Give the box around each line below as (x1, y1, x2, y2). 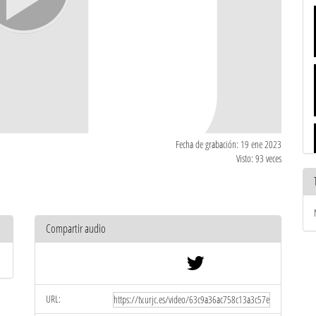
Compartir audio (46, 220, 106, 236)
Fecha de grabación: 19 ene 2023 (176, 137, 281, 151)
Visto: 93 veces (236, 151, 281, 165)
